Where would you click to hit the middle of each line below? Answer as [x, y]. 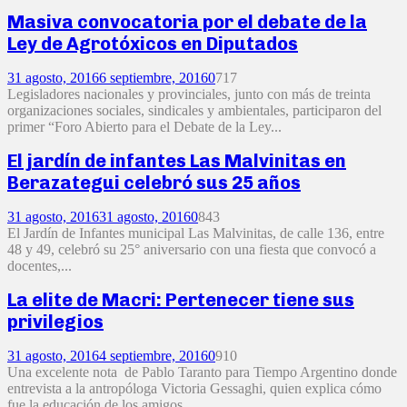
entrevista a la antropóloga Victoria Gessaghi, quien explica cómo [194, 388]
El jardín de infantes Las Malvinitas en [177, 161]
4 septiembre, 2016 [154, 355]
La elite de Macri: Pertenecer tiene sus [181, 300]
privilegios [55, 322]
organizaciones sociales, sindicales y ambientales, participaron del [194, 110]
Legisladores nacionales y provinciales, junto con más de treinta [189, 94]
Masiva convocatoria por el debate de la [187, 21]
